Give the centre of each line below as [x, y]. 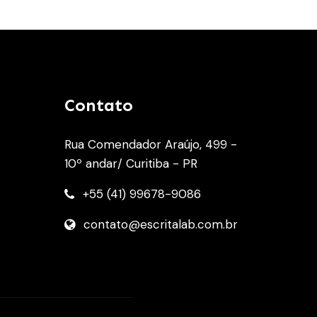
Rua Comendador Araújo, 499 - [151, 145]
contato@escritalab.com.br [161, 225]
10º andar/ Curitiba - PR [131, 164]
